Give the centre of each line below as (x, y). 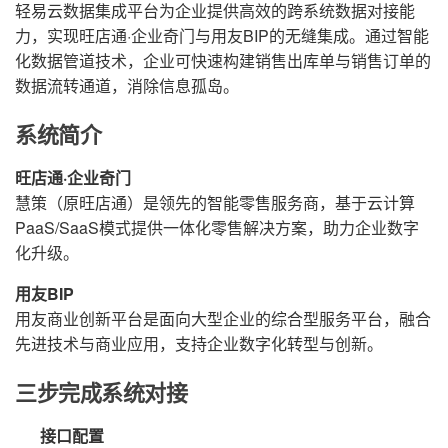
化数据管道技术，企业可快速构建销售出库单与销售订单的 (223, 61)
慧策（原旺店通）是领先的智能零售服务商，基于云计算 (215, 203)
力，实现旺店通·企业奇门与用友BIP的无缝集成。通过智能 (222, 36)
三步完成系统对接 (101, 393)
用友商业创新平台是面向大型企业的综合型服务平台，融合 (223, 319)
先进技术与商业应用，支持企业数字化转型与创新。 (199, 344)
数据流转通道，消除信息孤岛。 (127, 86)
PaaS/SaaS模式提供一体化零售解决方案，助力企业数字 (217, 228)
